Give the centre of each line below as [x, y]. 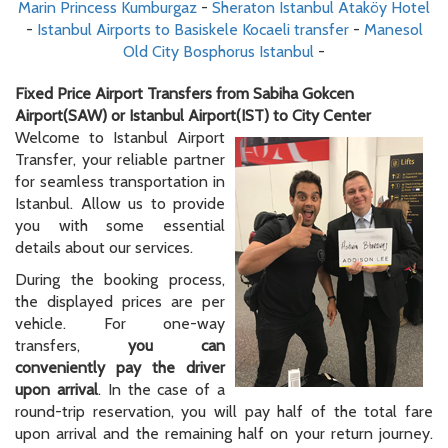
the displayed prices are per [120, 302]
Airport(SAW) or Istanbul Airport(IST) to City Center [193, 116]
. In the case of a [161, 390]
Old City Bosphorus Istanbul [218, 52]
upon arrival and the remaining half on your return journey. [224, 434]
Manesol [393, 30]
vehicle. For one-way [120, 324]
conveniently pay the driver [120, 368]
